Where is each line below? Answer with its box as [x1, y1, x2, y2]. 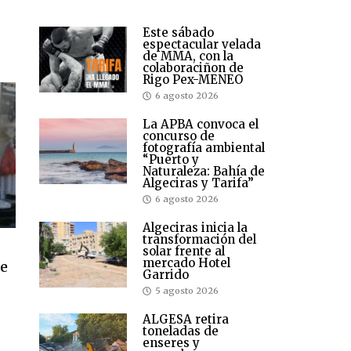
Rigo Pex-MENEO [143, 72, 243, 88]
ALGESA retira [143, 312, 229, 327]
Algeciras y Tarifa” [143, 175, 254, 191]
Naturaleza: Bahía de [143, 164, 265, 179]
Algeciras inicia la [143, 220, 248, 236]
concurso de [143, 128, 215, 144]
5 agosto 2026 [155, 285, 219, 297]
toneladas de [143, 324, 219, 339]
